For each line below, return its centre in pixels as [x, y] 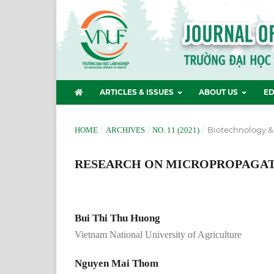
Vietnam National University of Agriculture [158, 234]
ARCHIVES [125, 130]
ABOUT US [220, 92]
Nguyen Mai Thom [117, 263]
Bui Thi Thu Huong [117, 218]
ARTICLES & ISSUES [137, 92]
